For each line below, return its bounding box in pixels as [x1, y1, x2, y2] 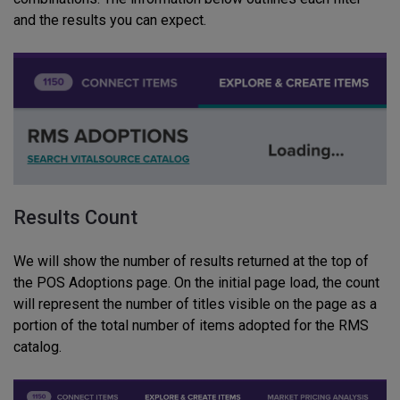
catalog [13, 338, 59, 356]
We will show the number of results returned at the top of [13, 253, 369, 271]
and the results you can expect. [13, 12, 206, 29]
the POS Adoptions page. [13, 274, 174, 292]
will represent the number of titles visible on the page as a [13, 296, 377, 313]
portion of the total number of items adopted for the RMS [13, 317, 369, 335]
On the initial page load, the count [174, 274, 379, 292]
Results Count [13, 206, 137, 229]
